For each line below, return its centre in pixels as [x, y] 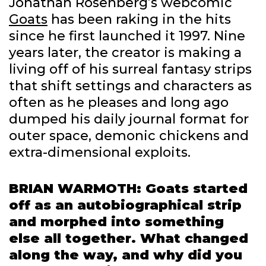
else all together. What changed [129, 239]
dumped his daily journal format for [129, 119]
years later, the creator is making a [125, 53]
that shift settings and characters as [130, 86]
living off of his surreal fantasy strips [130, 69]
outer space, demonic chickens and [129, 136]
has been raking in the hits [139, 20]
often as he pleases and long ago [119, 103]
